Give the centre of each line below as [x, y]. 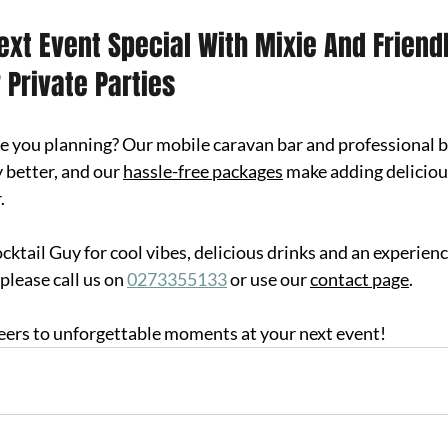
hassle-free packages [203, 171]
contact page [359, 279]
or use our [268, 279]
